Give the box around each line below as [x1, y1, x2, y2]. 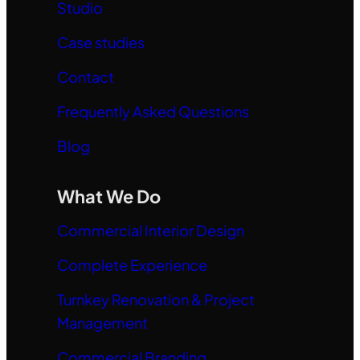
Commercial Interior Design [56, 220, 244, 239]
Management [56, 313, 148, 332]
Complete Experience [56, 255, 207, 274]
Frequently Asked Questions [56, 101, 249, 121]
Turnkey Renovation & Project [56, 289, 255, 309]
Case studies [56, 32, 145, 51]
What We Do [56, 184, 161, 207]
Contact [56, 67, 114, 86]
